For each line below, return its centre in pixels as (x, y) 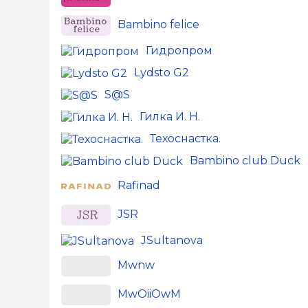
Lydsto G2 (162, 73)
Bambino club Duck (245, 161)
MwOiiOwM (149, 294)
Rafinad (139, 186)
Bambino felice (158, 25)
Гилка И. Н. (170, 117)
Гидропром (179, 51)
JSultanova (172, 240)
